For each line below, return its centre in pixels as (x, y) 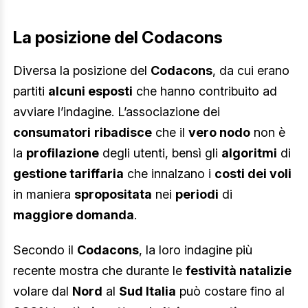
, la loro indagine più (196, 250)
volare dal (43, 291)
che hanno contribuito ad (205, 91)
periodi (197, 194)
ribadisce (123, 132)
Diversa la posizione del (82, 70)
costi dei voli (253, 173)
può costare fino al (230, 291)
